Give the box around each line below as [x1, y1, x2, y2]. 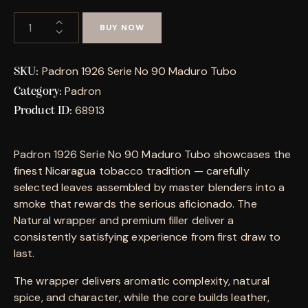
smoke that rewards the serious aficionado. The [14, 196, 257, 211]
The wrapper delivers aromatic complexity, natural [14, 273, 269, 288]
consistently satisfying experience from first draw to [14, 229, 281, 244]
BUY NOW [100, 22, 144, 34]
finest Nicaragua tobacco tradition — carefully [14, 163, 250, 178]
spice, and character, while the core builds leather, [14, 289, 270, 305]
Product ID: [14, 104, 76, 118]
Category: [14, 85, 65, 98]
